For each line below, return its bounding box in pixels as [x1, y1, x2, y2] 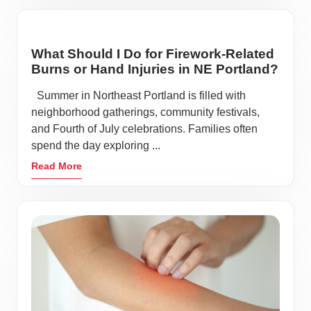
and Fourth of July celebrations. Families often [31, 123, 258, 135]
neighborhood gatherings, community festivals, [31, 106, 260, 118]
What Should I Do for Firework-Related [31, 47, 274, 61]
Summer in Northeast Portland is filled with [31, 90, 246, 101]
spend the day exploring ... [31, 140, 160, 151]
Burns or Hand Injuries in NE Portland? [31, 62, 278, 76]
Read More [31, 160, 82, 171]
